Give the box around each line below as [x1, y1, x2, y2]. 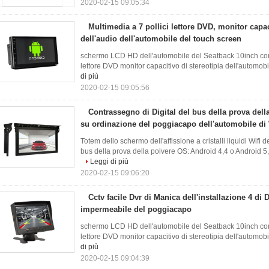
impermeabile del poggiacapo [80, 205, 192, 214]
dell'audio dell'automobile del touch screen [80, 34, 241, 43]
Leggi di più [90, 157, 128, 166]
